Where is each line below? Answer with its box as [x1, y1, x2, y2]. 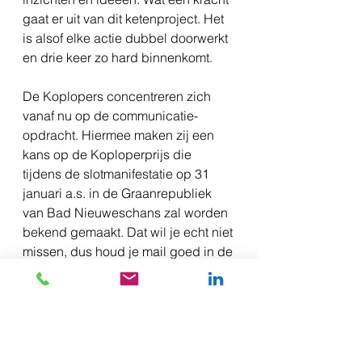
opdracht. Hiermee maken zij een [23, 127, 217, 144]
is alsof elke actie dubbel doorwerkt [23, 30, 231, 47]
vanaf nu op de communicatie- [23, 107, 198, 124]
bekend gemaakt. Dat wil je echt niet [23, 224, 236, 241]
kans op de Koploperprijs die [23, 146, 195, 163]
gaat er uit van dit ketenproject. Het [23, 11, 227, 27]
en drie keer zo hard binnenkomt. [23, 49, 213, 66]
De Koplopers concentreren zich [23, 88, 214, 105]
